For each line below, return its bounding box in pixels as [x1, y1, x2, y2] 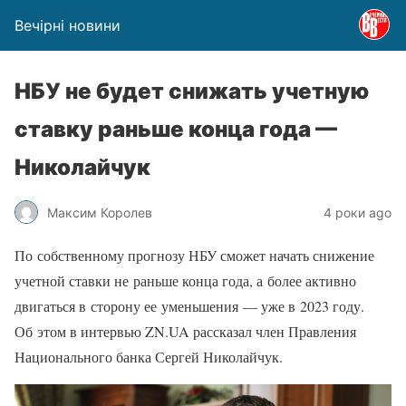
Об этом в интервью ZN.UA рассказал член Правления [14, 322, 356, 341]
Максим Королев [47, 204, 152, 220]
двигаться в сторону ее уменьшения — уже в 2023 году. [14, 296, 364, 315]
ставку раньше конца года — [14, 116, 337, 142]
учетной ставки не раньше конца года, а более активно [14, 271, 356, 290]
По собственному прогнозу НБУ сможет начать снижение [14, 246, 374, 265]
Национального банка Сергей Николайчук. [14, 347, 283, 366]
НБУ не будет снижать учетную [14, 78, 369, 104]
